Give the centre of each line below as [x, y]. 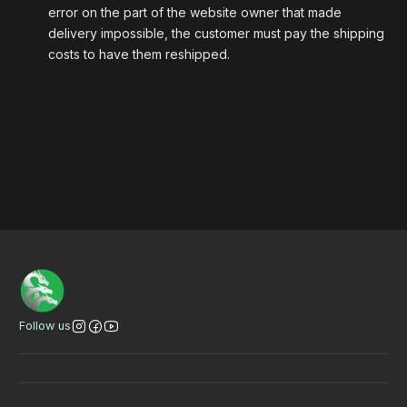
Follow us [45, 326]
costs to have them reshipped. [139, 54]
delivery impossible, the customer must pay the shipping [216, 33]
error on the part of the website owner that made [195, 12]
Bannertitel [107, 167]
